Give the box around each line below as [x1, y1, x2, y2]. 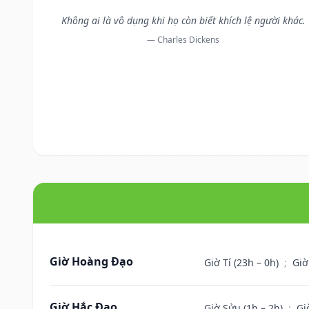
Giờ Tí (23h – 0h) [204, 255, 281, 269]
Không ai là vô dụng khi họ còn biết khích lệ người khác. [61, 13, 306, 27]
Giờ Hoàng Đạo [50, 253, 133, 269]
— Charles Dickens [147, 33, 220, 46]
